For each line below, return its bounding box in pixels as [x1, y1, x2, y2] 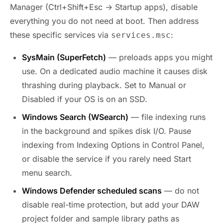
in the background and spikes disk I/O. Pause [22, 126, 191, 136]
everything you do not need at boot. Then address [10, 16, 199, 26]
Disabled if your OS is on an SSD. [22, 94, 147, 105]
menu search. [22, 168, 72, 178]
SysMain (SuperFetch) [22, 52, 106, 63]
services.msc [111, 30, 171, 40]
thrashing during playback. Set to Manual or [22, 80, 186, 91]
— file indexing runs [128, 112, 206, 122]
